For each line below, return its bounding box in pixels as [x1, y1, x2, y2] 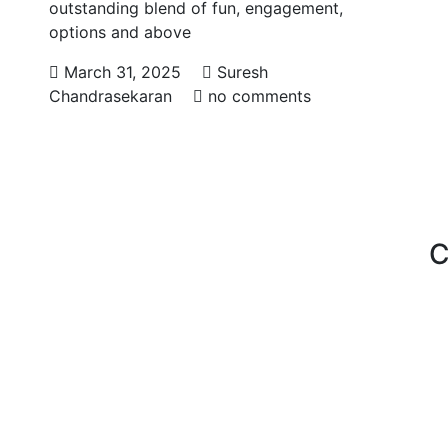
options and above [49, 22, 191, 42]
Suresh [212, 62, 268, 82]
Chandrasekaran [49, 86, 172, 106]
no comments [203, 86, 311, 106]
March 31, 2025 [59, 62, 186, 82]
